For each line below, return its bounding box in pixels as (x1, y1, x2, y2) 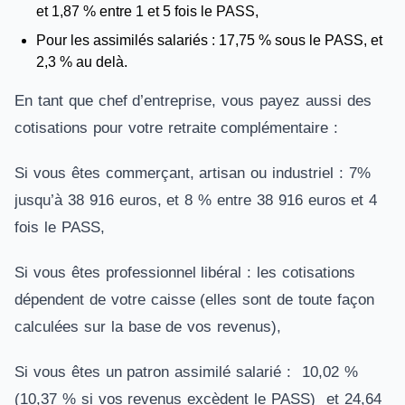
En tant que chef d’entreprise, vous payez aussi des (14, 92, 372, 109)
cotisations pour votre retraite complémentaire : (14, 119, 344, 137)
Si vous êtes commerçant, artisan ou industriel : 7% (14, 165, 371, 182)
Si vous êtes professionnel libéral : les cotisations (14, 264, 355, 281)
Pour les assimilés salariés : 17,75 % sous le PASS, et (36, 33, 382, 48)
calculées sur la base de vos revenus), (14, 318, 287, 335)
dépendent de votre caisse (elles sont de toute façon (14, 291, 374, 308)
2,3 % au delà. (36, 54, 131, 70)
